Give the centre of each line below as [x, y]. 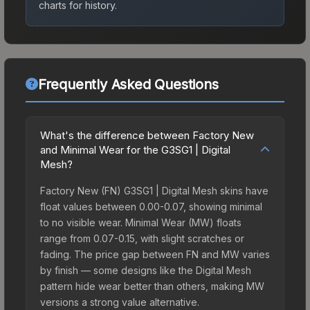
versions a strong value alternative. [120, 302]
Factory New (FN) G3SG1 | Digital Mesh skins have [154, 190]
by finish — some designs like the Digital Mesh [146, 270]
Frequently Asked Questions [128, 84]
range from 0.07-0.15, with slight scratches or [142, 238]
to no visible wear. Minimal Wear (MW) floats [141, 222]
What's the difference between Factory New [147, 135]
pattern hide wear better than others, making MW [152, 286]
